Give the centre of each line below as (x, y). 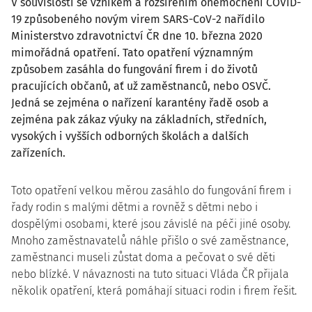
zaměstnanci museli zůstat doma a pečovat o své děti (143, 257)
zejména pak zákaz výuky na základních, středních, (139, 119)
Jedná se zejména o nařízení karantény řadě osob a (140, 103)
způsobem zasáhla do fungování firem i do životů (134, 69)
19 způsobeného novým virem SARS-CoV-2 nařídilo (138, 19)
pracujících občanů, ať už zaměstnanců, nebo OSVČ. (141, 86)
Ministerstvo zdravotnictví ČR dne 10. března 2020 (137, 36)
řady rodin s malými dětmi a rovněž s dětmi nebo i (134, 207)
